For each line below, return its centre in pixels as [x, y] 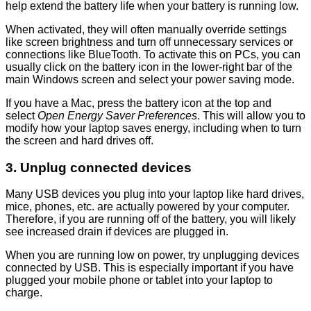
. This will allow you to [251, 116]
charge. [24, 293]
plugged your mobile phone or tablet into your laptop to [139, 280]
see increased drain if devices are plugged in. [117, 232]
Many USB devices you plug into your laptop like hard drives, [155, 194]
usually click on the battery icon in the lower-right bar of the [149, 67]
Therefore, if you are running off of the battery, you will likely [151, 219]
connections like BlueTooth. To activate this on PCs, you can [153, 55]
